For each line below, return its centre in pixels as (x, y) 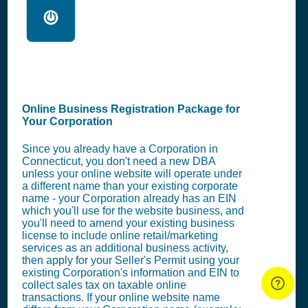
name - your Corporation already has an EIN (129, 198)
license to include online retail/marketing (120, 235)
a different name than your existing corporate (130, 186)
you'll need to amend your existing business (128, 223)
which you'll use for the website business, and (133, 210)
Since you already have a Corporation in (120, 148)
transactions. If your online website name (121, 297)
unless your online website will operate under (132, 173)
